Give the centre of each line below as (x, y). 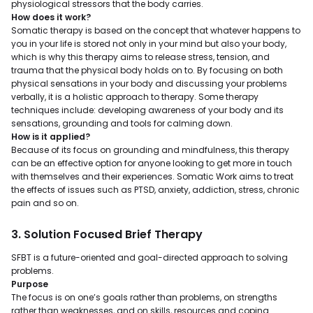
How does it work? (51, 17)
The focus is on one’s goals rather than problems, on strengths (144, 297)
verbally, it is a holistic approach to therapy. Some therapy (135, 97)
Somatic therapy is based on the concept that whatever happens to (156, 30)
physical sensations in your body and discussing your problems (149, 83)
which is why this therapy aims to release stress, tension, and (140, 57)
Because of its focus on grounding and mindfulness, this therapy (150, 150)
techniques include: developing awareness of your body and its (147, 110)
